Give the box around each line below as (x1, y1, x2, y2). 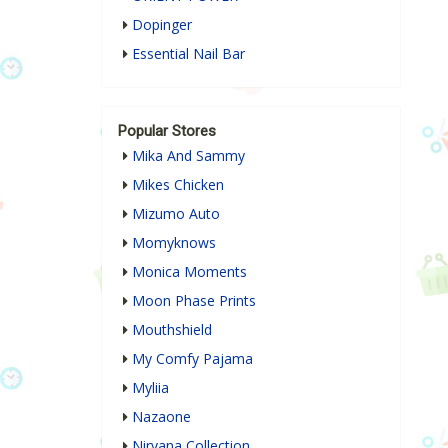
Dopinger (132, 15, 192, 35)
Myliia (132, 378, 169, 398)
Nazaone (132, 407, 191, 427)
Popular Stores (118, 122, 216, 141)
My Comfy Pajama (132, 349, 253, 369)
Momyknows (132, 233, 216, 253)
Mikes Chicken (132, 175, 224, 195)
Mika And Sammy (132, 146, 245, 166)
